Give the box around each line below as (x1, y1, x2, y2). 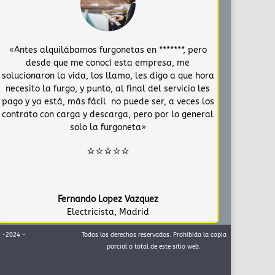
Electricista (66, 206, 114, 217)
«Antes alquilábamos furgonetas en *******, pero (9, 44, 207, 55)
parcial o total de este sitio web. (107, 242, 201, 250)
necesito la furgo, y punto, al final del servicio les (6, 83, 211, 94)
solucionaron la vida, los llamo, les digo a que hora (1, 70, 214, 81)
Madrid (118, 206, 149, 217)
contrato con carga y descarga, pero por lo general (2, 109, 214, 120)
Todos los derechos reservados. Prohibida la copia (81, 231, 227, 239)
